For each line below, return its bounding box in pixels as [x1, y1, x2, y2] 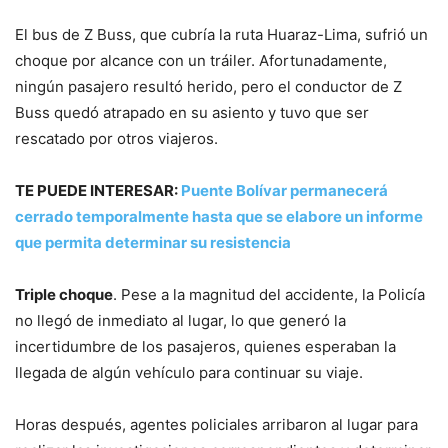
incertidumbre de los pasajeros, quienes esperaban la [15, 337, 396, 357]
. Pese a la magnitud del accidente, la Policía [113, 285, 425, 305]
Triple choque [15, 285, 113, 305]
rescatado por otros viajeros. [15, 129, 218, 149]
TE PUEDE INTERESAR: [15, 181, 181, 201]
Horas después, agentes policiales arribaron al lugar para [15, 415, 418, 435]
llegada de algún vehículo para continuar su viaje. [15, 363, 363, 383]
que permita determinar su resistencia [15, 233, 291, 253]
